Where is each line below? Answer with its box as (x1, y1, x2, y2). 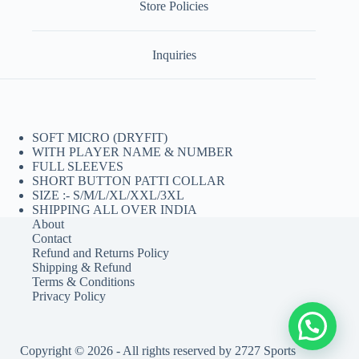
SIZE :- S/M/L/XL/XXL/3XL (32, 188, 184, 203)
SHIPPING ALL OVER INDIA (32, 203, 197, 217)
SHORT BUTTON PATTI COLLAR (32, 174, 225, 188)
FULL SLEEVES (32, 159, 123, 174)
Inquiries (151, 47, 196, 62)
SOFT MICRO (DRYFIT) (32, 131, 167, 145)
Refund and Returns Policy (32, 246, 169, 260)
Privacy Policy (32, 289, 106, 304)
